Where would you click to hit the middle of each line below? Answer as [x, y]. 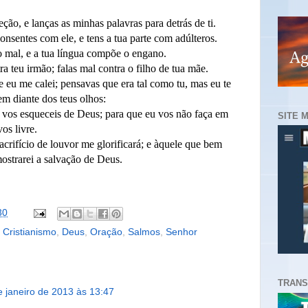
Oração [106, 232]
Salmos [144, 232]
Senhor [181, 232]
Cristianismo [30, 232]
